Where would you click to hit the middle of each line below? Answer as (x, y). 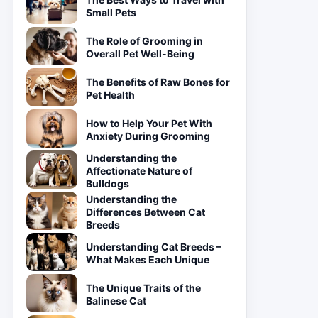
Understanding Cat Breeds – (154, 247)
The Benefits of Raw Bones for (158, 82)
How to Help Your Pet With (149, 123)
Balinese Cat (116, 301)
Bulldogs (108, 183)
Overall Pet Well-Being (140, 54)
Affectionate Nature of (139, 171)
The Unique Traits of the (143, 288)
